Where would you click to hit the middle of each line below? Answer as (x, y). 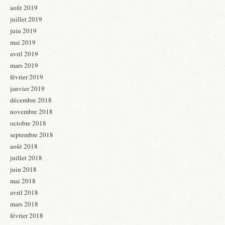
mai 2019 (23, 42)
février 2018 (27, 216)
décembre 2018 (31, 100)
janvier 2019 (27, 89)
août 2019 (24, 8)
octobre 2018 (28, 123)
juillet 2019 (26, 19)
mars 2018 (24, 204)
